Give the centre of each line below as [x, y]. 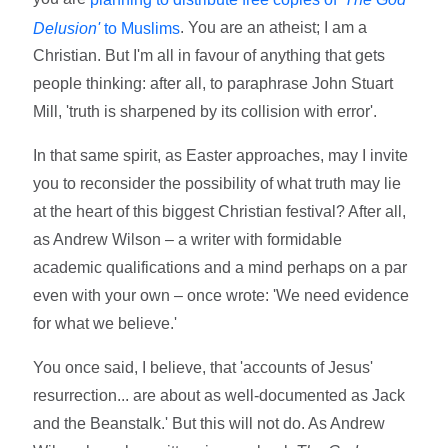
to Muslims [140, 28]
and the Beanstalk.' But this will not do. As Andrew [209, 424]
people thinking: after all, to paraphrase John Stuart [213, 84]
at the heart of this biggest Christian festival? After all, [220, 212]
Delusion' [67, 28]
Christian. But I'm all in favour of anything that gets [209, 56]
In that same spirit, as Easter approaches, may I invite [221, 156]
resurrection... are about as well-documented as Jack [219, 396]
